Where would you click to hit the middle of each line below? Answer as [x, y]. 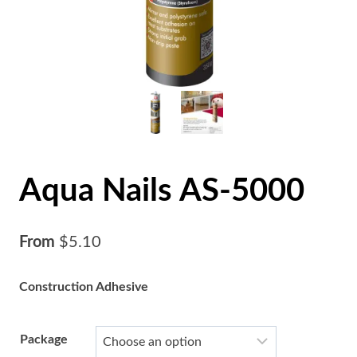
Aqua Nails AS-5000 [162, 191]
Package [44, 339]
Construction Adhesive [84, 286]
